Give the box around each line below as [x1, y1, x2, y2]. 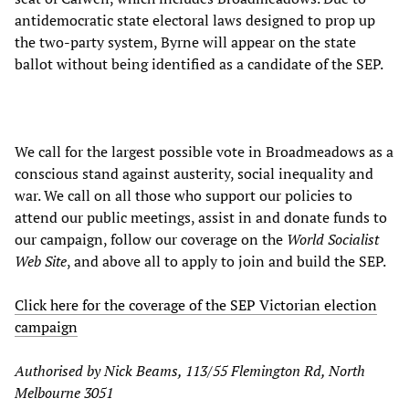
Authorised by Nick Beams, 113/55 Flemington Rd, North [15, 360, 365, 381]
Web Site [15, 250, 67, 271]
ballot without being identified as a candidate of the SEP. [15, 53, 383, 74]
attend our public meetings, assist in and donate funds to [15, 206, 387, 227]
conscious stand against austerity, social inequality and [15, 163, 373, 184]
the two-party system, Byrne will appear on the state [15, 31, 356, 52]
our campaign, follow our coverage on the [15, 228, 287, 249]
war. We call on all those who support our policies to [15, 184, 352, 205]
